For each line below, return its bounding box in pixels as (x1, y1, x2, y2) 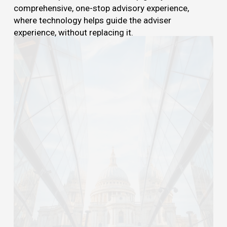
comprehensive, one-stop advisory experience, (13, 3, 189, 14)
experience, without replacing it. (13, 27, 133, 38)
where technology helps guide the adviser (13, 15, 171, 26)
